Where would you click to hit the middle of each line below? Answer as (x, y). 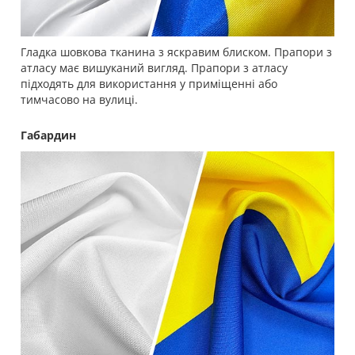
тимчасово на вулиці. (79, 100)
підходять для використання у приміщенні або (149, 84)
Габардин (48, 136)
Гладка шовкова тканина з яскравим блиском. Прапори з (176, 52)
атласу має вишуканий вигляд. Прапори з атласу (154, 68)
